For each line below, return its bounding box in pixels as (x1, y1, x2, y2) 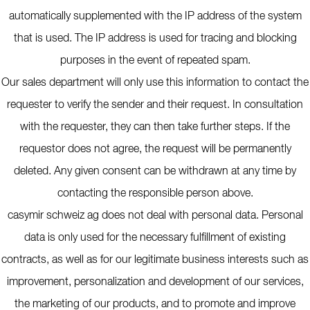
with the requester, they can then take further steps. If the (20, 122, 290, 133)
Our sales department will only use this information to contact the (1, 77, 309, 89)
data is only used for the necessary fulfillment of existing (24, 232, 286, 244)
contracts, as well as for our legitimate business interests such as (1, 255, 309, 266)
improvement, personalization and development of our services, (6, 277, 304, 288)
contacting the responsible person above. (57, 188, 253, 199)
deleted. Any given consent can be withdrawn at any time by (14, 166, 296, 177)
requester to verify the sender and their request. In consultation (7, 100, 303, 111)
